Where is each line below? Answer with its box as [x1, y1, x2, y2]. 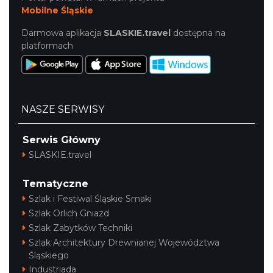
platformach [21, 40, 73, 51]
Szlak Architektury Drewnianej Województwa [29, 237, 219, 248]
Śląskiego [29, 250, 69, 261]
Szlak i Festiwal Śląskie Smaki [29, 193, 152, 204]
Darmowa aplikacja [21, 27, 104, 38]
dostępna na [171, 27, 225, 38]
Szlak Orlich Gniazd [29, 208, 109, 219]
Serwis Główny [23, 134, 101, 146]
